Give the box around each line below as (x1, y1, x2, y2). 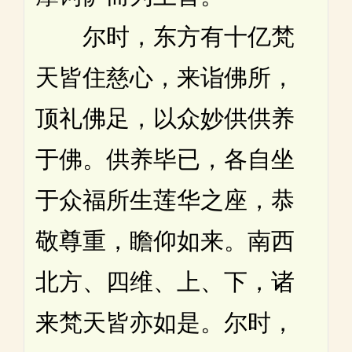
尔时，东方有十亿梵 (35, 23, 295, 49)
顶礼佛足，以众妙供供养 (35, 104, 295, 131)
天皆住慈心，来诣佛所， (35, 64, 295, 90)
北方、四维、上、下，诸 (35, 268, 295, 295)
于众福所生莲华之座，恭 (35, 186, 295, 213)
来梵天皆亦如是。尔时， (35, 309, 295, 335)
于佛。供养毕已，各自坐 (35, 145, 295, 172)
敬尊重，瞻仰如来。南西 (35, 227, 295, 254)
